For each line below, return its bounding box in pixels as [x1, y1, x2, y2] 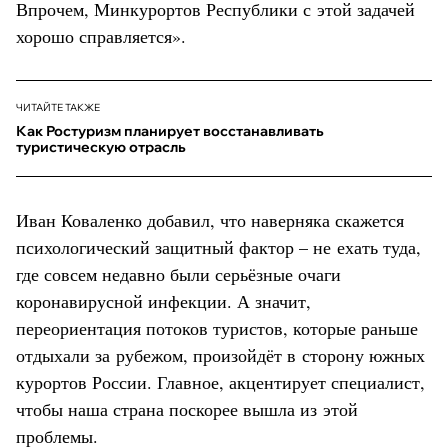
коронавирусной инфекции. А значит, [16, 288, 311, 313]
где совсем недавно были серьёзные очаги [16, 261, 341, 286]
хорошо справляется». [16, 23, 186, 48]
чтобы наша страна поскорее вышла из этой [16, 396, 358, 421]
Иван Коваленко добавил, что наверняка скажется [16, 207, 404, 232]
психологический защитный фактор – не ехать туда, [16, 234, 421, 259]
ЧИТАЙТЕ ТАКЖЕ [16, 100, 100, 114]
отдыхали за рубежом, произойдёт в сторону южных [16, 342, 425, 367]
